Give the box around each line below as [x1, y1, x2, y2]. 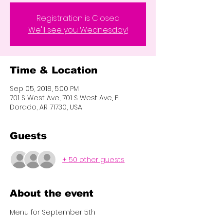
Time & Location [10, 65, 97, 75]
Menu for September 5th [10, 207, 95, 217]
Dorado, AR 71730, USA [10, 102, 82, 112]
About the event [10, 188, 93, 199]
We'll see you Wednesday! [28, 24, 128, 36]
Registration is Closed [36, 13, 120, 24]
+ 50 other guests [62, 154, 125, 164]
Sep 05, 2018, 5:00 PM [10, 84, 79, 93]
